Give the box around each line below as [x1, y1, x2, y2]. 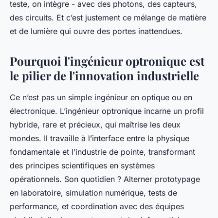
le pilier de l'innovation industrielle [10, 68, 199, 84]
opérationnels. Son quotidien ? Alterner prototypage [10, 174, 200, 184]
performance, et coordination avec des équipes [10, 201, 184, 212]
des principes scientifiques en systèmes [10, 161, 155, 171]
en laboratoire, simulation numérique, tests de [10, 188, 177, 198]
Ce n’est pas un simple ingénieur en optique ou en [10, 92, 192, 103]
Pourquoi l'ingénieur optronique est [10, 53, 204, 69]
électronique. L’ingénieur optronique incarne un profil [10, 106, 204, 116]
